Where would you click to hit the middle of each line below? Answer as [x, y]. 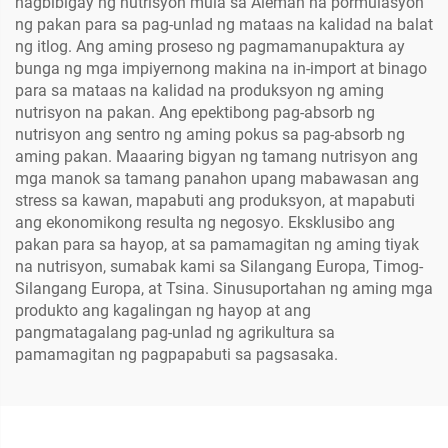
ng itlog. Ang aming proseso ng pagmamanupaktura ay [210, 47]
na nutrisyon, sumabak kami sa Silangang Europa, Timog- [219, 267]
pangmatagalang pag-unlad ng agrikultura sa [175, 333]
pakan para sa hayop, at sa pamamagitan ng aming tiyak [217, 245]
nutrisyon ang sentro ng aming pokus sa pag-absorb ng [210, 135]
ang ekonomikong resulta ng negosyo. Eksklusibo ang [205, 223]
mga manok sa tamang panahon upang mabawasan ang [217, 179]
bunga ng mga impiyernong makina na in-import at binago [221, 69]
